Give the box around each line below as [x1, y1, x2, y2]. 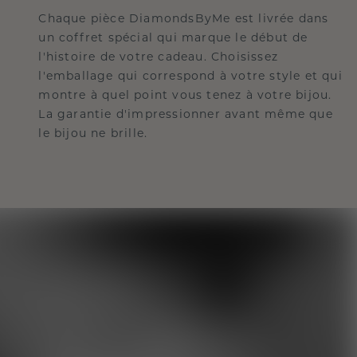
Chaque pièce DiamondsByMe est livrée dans [38, 14, 329, 25]
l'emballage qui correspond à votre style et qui [38, 71, 343, 83]
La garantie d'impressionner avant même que [38, 109, 333, 121]
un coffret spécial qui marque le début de [38, 33, 308, 45]
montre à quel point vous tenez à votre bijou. [38, 90, 332, 102]
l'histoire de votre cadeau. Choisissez [38, 52, 278, 64]
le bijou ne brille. [38, 128, 148, 140]
